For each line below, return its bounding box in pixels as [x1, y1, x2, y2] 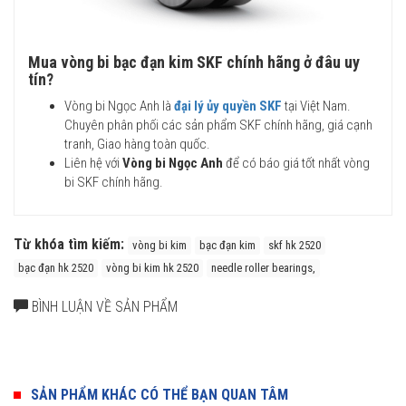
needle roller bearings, [211, 260, 315, 275]
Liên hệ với [64, 154, 122, 171]
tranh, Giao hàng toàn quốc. [64, 135, 210, 152]
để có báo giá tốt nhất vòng [223, 154, 370, 171]
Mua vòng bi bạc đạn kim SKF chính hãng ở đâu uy [28, 52, 360, 72]
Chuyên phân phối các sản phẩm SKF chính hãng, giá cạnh [64, 116, 372, 133]
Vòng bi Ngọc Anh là [64, 97, 174, 114]
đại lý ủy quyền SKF [174, 97, 282, 114]
